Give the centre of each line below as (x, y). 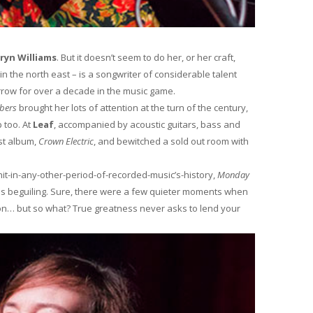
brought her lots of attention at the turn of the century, (132, 108)
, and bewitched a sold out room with (171, 141)
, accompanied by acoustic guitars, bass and (147, 125)
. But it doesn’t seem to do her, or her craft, (146, 58)
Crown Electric (66, 141)
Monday (233, 175)
